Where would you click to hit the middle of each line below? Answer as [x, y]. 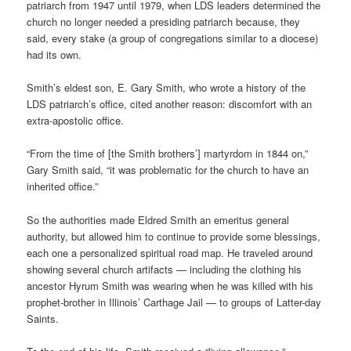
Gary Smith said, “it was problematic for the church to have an [168, 170]
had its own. [54, 55]
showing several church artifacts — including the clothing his [165, 269]
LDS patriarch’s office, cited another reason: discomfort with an [170, 104]
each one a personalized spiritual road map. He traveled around [170, 252]
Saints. [43, 318]
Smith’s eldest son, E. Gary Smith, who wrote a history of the [166, 88]
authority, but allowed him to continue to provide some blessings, [174, 236]
